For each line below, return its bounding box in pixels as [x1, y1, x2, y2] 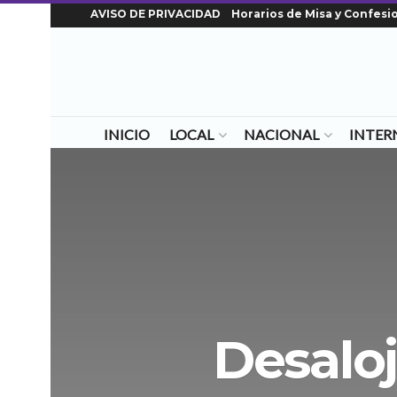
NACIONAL [243, 126, 319, 143]
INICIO [103, 126, 150, 143]
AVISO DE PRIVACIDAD [90, 7, 221, 20]
